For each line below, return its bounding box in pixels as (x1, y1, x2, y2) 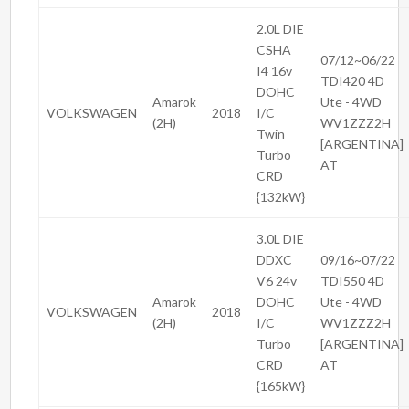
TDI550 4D (320, 273, 385, 289)
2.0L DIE (257, 21, 305, 37)
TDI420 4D (320, 73, 385, 89)
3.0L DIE (257, 231, 305, 247)
